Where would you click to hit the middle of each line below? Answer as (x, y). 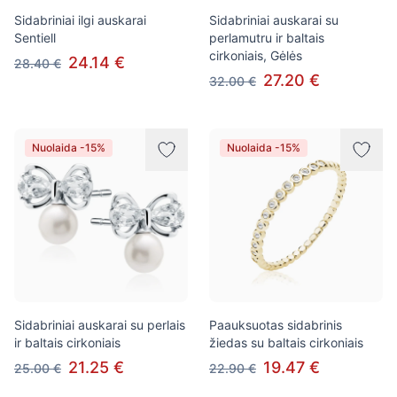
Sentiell (35, 38)
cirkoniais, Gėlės (256, 55)
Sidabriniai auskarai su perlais (100, 325)
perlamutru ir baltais (267, 38)
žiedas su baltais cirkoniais (286, 343)
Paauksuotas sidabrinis (276, 325)
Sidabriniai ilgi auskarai (80, 20)
